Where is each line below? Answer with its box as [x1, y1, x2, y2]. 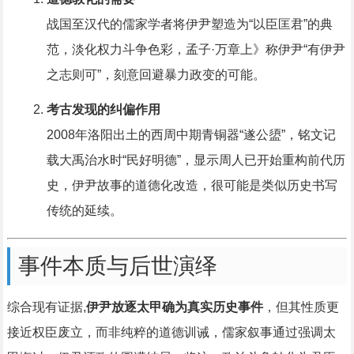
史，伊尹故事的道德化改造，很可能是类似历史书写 [46, 179, 337, 193]
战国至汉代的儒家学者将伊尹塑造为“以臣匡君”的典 [46, 17, 333, 32]
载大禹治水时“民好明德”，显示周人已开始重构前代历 [46, 153, 345, 168]
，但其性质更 [262, 300, 339, 314]
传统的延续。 [46, 204, 122, 218]
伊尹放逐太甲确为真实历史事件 [85, 300, 263, 314]
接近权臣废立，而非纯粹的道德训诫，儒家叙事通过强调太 [6, 326, 336, 340]
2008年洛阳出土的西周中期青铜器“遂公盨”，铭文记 [46, 128, 336, 142]
